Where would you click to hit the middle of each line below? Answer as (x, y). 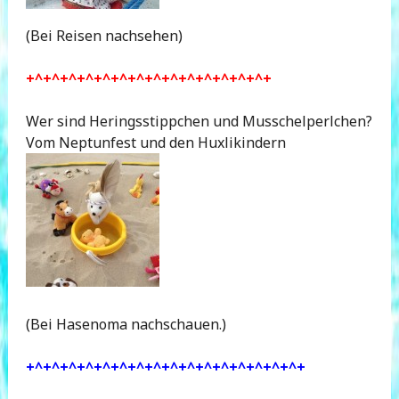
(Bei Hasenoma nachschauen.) (126, 324)
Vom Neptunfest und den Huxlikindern (163, 142)
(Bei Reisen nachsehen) (104, 35)
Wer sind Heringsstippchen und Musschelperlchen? (199, 121)
